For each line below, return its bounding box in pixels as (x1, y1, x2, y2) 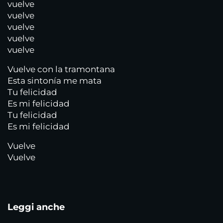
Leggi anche (7, 202, 65, 213)
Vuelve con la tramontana (7, 64, 115, 74)
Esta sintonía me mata (7, 76, 102, 86)
